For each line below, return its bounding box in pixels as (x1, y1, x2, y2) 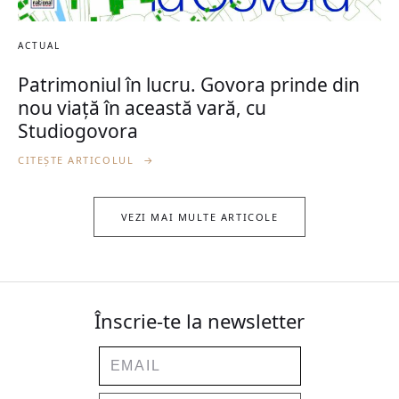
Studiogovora (18, 118, 138, 144)
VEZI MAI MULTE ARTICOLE (120, 210, 279, 224)
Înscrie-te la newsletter (94, 307, 305, 335)
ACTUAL (18, 39, 61, 53)
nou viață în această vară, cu (18, 95, 266, 121)
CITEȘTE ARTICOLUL (18, 153, 138, 167)
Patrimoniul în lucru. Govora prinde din (18, 72, 360, 98)
